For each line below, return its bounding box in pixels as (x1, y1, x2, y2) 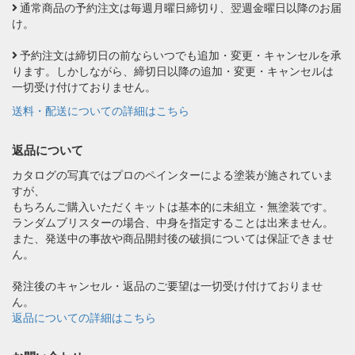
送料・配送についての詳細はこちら (12, 104, 189, 117)
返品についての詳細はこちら (12, 311, 156, 324)
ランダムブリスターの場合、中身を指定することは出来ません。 (12, 216, 334, 229)
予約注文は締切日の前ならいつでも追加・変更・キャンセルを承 (17, 48, 342, 62)
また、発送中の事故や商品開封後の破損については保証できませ (12, 231, 334, 245)
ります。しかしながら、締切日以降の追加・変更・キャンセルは (12, 64, 334, 78)
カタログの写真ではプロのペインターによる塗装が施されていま (12, 168, 334, 181)
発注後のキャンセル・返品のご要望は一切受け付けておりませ (12, 279, 323, 292)
